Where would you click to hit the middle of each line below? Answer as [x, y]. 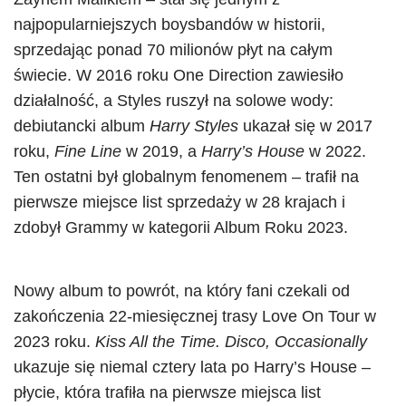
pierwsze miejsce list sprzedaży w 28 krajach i [179, 202]
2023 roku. [54, 342]
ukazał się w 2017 [305, 126]
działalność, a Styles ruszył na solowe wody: [174, 101]
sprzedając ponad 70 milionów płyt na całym [173, 50]
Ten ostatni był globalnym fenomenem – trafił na [186, 177]
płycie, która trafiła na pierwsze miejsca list [167, 392]
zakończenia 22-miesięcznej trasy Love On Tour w [195, 316]
